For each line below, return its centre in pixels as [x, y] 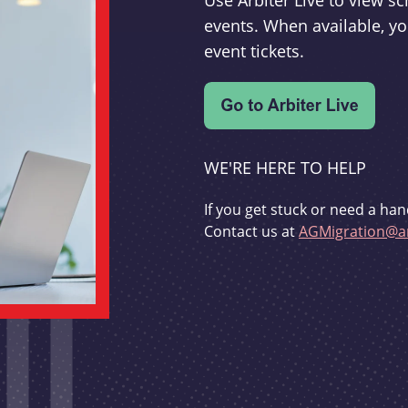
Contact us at [251, 231]
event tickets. [254, 51]
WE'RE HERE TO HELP [285, 168]
